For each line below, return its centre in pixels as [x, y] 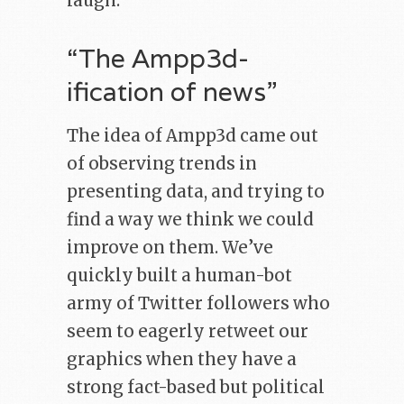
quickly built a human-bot [179, 276]
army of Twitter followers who [198, 304]
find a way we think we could [190, 220]
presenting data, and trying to [196, 192]
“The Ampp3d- [158, 59]
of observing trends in [162, 164]
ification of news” [172, 92]
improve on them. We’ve [170, 248]
